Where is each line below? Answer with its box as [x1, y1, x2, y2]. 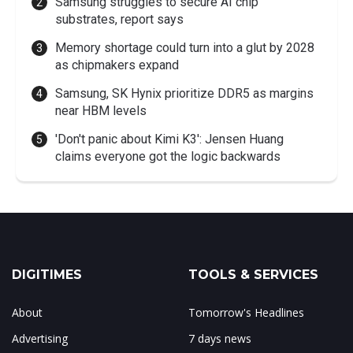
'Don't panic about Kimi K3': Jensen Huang [55, 132, 284, 147]
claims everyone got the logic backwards [55, 149, 281, 165]
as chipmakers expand [55, 58, 179, 73]
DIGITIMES [12, 267, 82, 283]
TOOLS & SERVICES [188, 267, 318, 283]
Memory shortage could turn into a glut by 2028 [55, 40, 314, 56]
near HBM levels [55, 103, 147, 119]
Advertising [12, 331, 68, 347]
